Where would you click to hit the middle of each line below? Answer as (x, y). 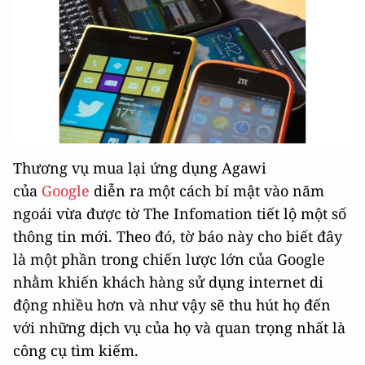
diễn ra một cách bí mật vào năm (207, 191)
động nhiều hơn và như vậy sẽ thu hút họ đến (172, 305)
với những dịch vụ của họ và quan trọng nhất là (179, 328)
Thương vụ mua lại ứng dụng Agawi (140, 168)
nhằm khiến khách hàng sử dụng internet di (168, 282)
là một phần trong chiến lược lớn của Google (169, 259)
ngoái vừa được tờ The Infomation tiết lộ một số (180, 214)
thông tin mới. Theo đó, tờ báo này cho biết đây (178, 237)
